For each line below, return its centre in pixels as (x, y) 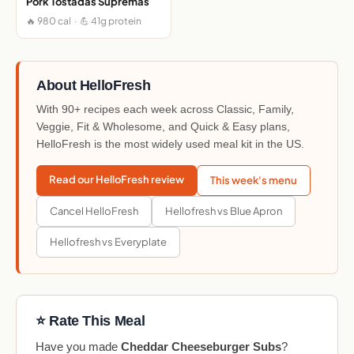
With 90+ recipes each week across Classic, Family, (165, 109)
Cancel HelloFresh (94, 211)
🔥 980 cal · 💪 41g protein (84, 21)
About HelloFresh (94, 85)
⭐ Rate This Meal (90, 320)
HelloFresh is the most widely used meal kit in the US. (170, 143)
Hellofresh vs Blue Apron (224, 211)
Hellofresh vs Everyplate (108, 241)
